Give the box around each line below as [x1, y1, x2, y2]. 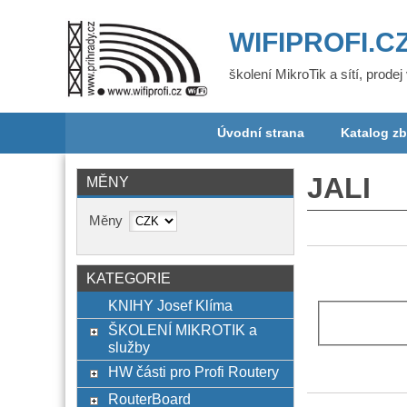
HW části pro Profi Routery [107, 363, 279, 380]
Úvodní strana [216, 126, 304, 140]
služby [107, 339, 150, 355]
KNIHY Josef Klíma [107, 297, 233, 313]
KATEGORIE [86, 270, 171, 286]
